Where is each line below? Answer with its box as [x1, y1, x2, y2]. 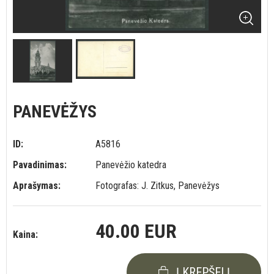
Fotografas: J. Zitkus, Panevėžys [95, 180, 220, 191]
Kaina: [13, 229, 38, 240]
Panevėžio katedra [95, 159, 167, 171]
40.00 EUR [95, 220, 177, 243]
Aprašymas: [13, 180, 61, 191]
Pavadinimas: [13, 159, 67, 171]
